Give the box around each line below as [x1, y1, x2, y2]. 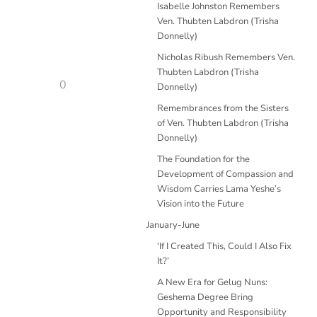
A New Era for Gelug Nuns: [157, 276, 267, 289]
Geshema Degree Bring [157, 291, 253, 304]
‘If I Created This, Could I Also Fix [157, 240, 292, 253]
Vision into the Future [157, 197, 244, 210]
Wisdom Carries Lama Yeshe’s [157, 183, 281, 195]
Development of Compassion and [157, 168, 294, 180]
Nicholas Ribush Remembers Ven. [157, 51, 295, 64]
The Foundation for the [157, 153, 250, 166]
